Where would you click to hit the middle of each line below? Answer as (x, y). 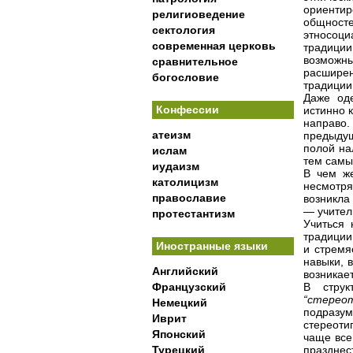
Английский (185, 271)
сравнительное (195, 61)
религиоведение (199, 14)
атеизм (171, 135)
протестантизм (193, 214)
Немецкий (180, 303)
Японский (179, 334)
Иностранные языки (212, 246)
